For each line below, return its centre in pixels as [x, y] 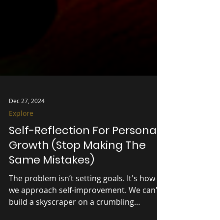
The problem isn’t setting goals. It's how [82, 196]
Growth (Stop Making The [77, 163]
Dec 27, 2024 [27, 118]
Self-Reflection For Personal [84, 148]
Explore [21, 131]
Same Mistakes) [52, 178]
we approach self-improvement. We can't [85, 208]
